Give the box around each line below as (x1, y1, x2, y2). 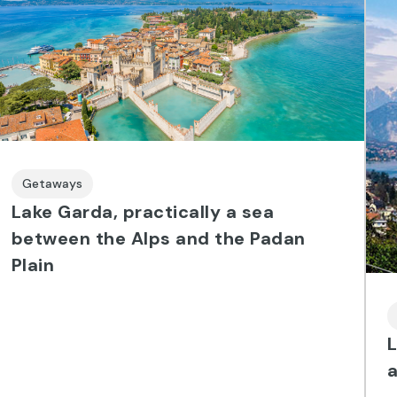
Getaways (21, 175, 82, 191)
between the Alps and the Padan (11, 226, 306, 250)
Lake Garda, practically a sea (11, 199, 275, 223)
